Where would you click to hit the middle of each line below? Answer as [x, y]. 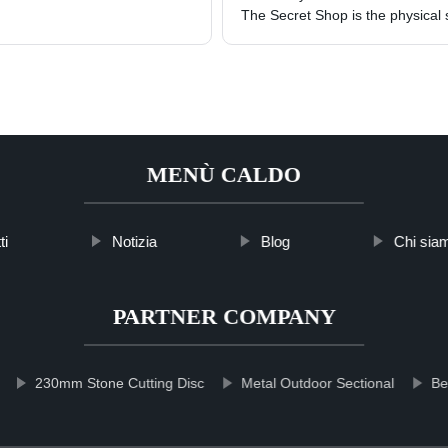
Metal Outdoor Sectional [318, 383]
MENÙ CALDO [223, 175]
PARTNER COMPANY [224, 317]
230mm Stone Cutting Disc [120, 383]
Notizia [134, 242]
